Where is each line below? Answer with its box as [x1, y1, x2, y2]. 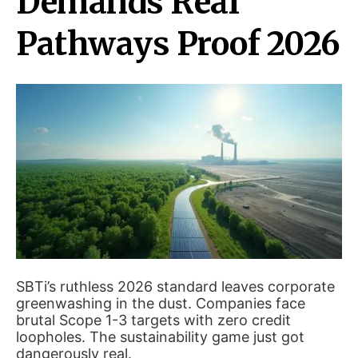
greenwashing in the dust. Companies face [16, 294, 305, 312]
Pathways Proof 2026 [16, 24, 340, 64]
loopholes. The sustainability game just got [16, 328, 304, 345]
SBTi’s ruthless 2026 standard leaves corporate [16, 277, 335, 295]
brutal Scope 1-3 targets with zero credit [16, 311, 291, 328]
